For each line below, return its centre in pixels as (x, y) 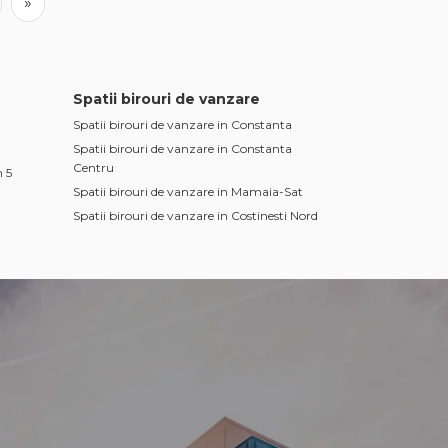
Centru (93, 167)
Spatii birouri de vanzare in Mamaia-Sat (188, 191)
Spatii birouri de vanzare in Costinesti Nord (195, 215)
